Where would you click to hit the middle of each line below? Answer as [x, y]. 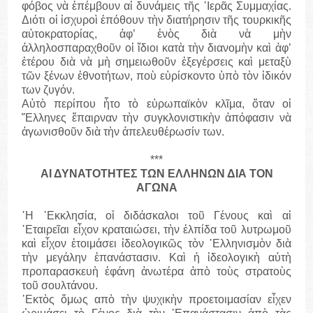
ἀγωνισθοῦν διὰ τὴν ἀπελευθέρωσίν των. [123, 132]
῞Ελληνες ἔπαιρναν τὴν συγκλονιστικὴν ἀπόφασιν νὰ [156, 118]
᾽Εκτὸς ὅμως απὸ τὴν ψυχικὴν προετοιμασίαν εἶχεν [156, 300]
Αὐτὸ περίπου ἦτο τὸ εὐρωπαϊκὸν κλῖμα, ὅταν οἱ [156, 104]
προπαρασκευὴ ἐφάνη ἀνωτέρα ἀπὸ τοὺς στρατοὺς [156, 272]
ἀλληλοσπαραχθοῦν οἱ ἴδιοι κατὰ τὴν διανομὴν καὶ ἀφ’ [156, 48]
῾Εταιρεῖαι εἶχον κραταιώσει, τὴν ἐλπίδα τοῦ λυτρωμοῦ [156, 230]
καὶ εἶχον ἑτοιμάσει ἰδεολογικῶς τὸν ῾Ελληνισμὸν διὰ [156, 244]
